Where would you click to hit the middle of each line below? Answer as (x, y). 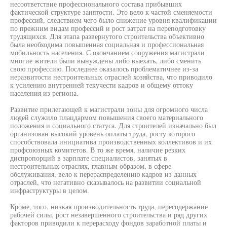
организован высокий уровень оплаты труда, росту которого (103, 134)
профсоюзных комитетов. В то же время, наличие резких (98, 150)
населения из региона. (44, 93)
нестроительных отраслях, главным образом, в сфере (91, 166)
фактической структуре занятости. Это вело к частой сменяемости (111, 12)
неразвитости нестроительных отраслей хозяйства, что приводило (111, 77)
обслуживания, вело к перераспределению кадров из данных (103, 174)
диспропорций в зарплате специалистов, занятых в (89, 158)
